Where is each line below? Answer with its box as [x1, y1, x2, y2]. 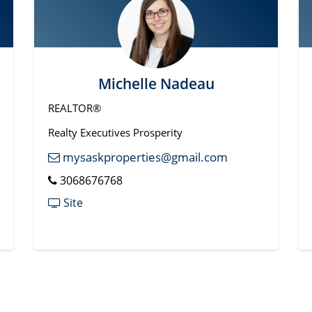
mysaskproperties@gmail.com [60, 148, 228, 165]
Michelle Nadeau [97, 73, 214, 93]
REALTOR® [48, 100, 101, 115]
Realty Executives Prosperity [48, 125, 182, 139]
